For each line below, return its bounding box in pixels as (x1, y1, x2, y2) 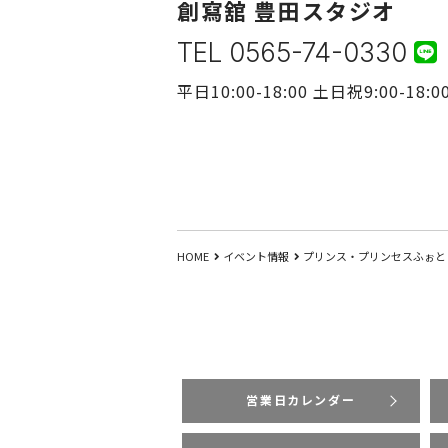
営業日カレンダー (246, 391, 356, 409)
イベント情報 (223, 248, 289, 265)
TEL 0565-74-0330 (177, 37, 407, 69)
